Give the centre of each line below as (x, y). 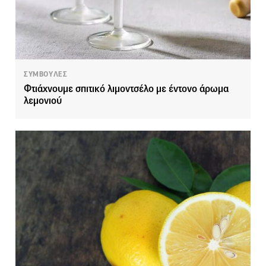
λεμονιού (43, 101)
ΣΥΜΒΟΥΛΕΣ (46, 75)
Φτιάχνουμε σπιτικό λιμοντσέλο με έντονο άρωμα (126, 89)
